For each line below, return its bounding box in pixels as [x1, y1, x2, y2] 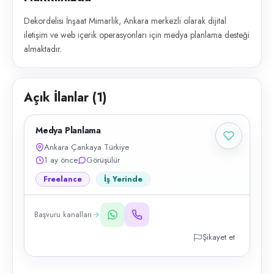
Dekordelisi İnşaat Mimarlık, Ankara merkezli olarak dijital [24, 15, 226, 27]
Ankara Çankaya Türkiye [44, 141, 129, 153]
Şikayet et [202, 231, 235, 243]
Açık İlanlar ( [24, 89, 97, 106]
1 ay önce [44, 154, 78, 166]
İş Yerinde [104, 174, 143, 185]
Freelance [43, 174, 82, 185]
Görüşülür [86, 154, 120, 166]
